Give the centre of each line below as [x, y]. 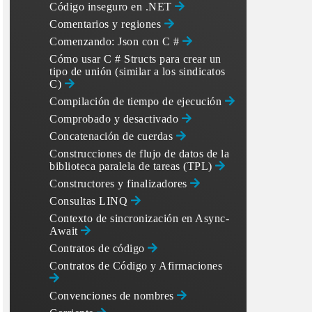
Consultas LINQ [90, 201]
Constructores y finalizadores [120, 184]
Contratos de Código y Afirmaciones [136, 266]
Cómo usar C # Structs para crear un [135, 59]
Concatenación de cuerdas [113, 136]
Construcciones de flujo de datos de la [139, 154]
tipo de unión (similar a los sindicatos [138, 71]
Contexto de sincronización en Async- [139, 218]
